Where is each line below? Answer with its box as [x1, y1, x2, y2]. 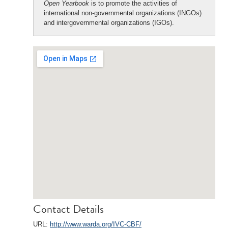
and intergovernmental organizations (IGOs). [44, 19, 174, 26]
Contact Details [33, 201, 104, 217]
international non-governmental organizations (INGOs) [44, 9, 202, 17]
